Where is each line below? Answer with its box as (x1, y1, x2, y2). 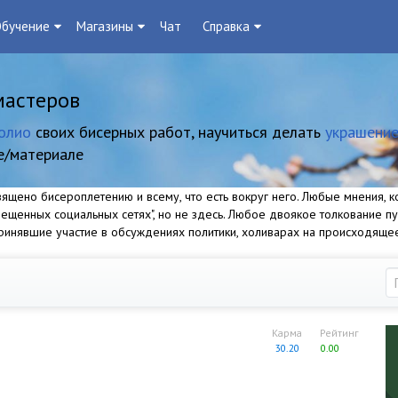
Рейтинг (320, 326, 359, 339)
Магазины (76, 18, 133, 35)
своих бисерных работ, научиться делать (31, 122, 325, 142)
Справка (203, 18, 250, 35)
